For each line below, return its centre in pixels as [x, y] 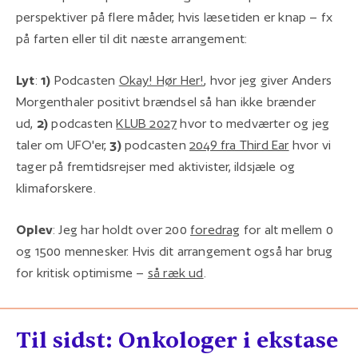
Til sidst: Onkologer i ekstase [177, 341]
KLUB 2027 [147, 123]
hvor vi [310, 145]
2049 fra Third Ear [239, 145]
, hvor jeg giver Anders [268, 80]
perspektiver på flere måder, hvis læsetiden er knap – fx [175, 17]
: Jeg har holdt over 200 [121, 229]
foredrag [215, 229]
